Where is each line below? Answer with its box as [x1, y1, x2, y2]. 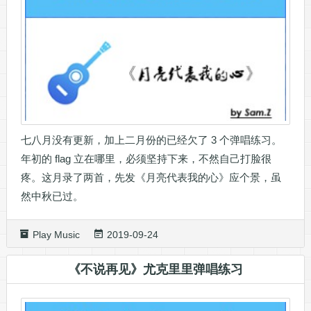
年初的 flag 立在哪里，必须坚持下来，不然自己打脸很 [20, 152, 271, 165]
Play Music [32, 228, 80, 240]
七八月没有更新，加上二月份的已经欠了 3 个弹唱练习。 [20, 133, 282, 146]
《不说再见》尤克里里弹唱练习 [67, 262, 243, 276]
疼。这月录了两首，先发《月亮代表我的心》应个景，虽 [20, 171, 281, 183]
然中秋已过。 [20, 190, 83, 202]
